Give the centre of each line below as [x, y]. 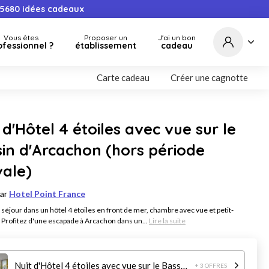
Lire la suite [167, 221]
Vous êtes [21, 38]
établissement [106, 46]
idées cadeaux [52, 9]
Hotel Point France [47, 194]
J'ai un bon [177, 38]
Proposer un [106, 38]
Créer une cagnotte [209, 77]
